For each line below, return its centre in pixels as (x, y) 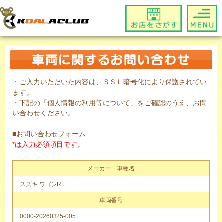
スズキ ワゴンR (41, 184)
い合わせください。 (44, 113)
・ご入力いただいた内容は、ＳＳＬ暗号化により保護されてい (110, 82)
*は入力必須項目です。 (48, 144)
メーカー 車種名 (111, 168)
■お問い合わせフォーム (49, 134)
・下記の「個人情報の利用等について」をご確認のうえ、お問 (110, 102)
